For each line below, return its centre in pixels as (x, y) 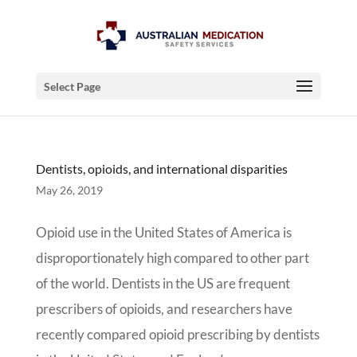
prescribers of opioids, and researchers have (164, 309)
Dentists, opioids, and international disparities (161, 169)
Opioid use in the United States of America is (163, 232)
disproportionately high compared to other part (172, 258)
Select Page (72, 86)
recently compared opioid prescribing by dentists (177, 334)
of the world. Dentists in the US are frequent (163, 283)
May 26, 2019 (69, 190)
